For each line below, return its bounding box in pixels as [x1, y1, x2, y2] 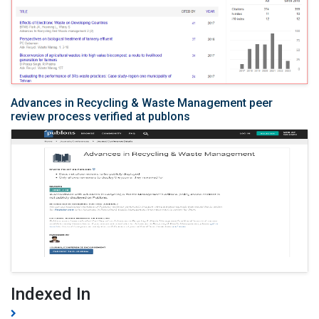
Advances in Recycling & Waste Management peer [11, 95, 273, 110]
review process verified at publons [11, 109, 190, 123]
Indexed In [11, 283, 90, 304]
